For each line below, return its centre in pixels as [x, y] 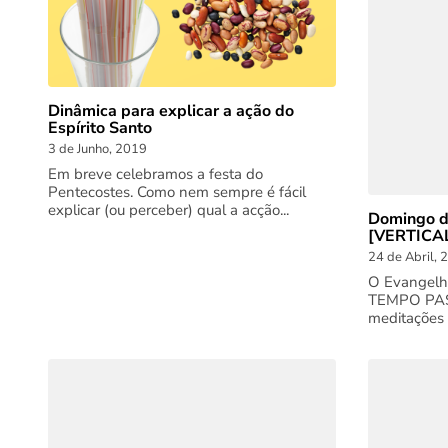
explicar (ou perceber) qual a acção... [168, 210]
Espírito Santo [100, 128]
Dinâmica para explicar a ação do [171, 111]
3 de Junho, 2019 [97, 149]
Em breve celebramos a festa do [155, 174]
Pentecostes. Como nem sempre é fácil [177, 192]
